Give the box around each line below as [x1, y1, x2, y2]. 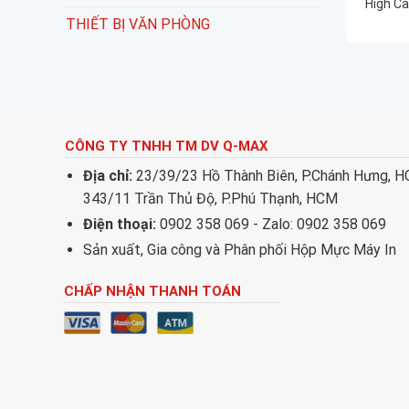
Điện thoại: [83, 215, 157, 234]
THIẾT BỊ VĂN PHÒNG [66, 16, 210, 34]
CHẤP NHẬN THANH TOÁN [64, 283, 242, 299]
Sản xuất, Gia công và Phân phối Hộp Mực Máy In [83, 241, 397, 259]
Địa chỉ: [83, 167, 133, 185]
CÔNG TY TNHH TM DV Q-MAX [64, 137, 268, 154]
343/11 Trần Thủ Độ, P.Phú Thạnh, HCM [83, 190, 339, 208]
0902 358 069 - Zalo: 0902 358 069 [156, 215, 387, 234]
